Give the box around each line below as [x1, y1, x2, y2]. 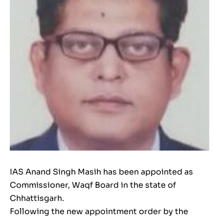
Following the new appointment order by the [10, 206, 188, 217]
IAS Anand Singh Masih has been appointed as [10, 167, 193, 177]
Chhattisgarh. [10, 193, 64, 204]
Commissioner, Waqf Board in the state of [10, 180, 176, 191]
